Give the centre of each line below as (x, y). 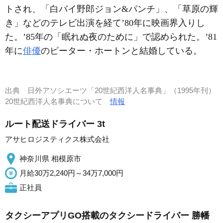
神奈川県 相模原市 (50, 158)
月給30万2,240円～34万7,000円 (71, 173)
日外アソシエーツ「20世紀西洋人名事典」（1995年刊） (121, 90)
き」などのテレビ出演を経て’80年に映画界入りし (105, 23)
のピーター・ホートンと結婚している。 (121, 51)
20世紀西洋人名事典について (57, 101)
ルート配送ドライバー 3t (55, 124)
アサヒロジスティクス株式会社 (57, 139)
